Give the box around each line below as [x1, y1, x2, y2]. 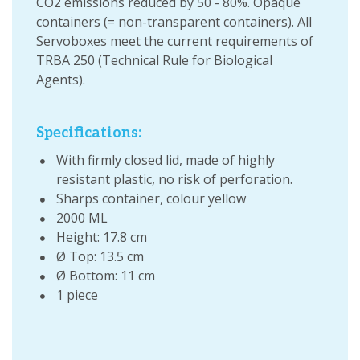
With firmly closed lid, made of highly [56, 151, 275, 170]
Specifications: [36, 125, 141, 142]
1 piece [56, 286, 98, 305]
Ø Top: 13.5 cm [56, 247, 144, 266]
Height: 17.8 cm [56, 228, 147, 247]
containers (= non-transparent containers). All [36, 13, 312, 31]
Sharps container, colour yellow [56, 190, 246, 208]
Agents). [36, 71, 85, 89]
